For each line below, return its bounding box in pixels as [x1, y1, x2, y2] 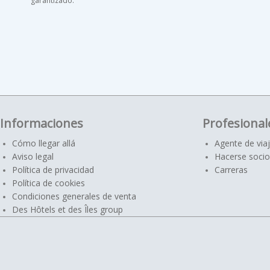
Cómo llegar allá [12, 137, 75, 149]
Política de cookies [12, 177, 85, 189]
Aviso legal [12, 151, 54, 162]
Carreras [215, 164, 248, 175]
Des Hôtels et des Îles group [12, 204, 123, 215]
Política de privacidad [12, 164, 94, 175]
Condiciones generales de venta [12, 190, 136, 202]
